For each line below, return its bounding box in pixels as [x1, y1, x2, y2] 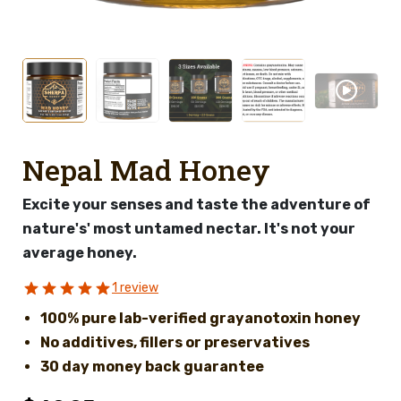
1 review [112, 279, 158, 295]
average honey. [22, 243, 137, 261]
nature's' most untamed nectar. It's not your [22, 219, 355, 237]
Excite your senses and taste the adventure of [22, 195, 371, 213]
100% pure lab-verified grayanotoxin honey [40, 309, 361, 327]
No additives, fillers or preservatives [40, 333, 310, 351]
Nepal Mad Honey [22, 149, 270, 189]
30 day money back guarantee [40, 357, 264, 375]
